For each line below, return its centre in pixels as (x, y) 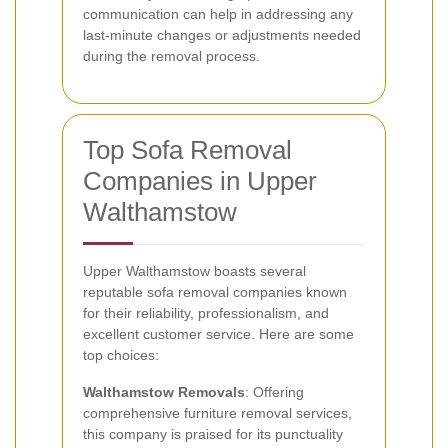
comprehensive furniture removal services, (217, 412)
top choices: (121, 354)
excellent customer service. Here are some (218, 333)
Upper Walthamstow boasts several (194, 270)
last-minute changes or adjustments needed (222, 34)
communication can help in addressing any (218, 13)
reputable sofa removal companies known (215, 291)
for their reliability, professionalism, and (206, 312)
